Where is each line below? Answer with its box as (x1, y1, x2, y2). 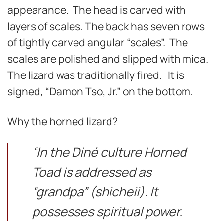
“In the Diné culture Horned (32, 144, 186, 161)
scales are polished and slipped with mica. (7, 51, 210, 66)
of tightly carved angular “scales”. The (7, 35, 188, 50)
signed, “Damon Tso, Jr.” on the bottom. (7, 84, 193, 99)
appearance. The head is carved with (7, 2, 186, 17)
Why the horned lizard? (7, 113, 118, 128)
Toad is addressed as (32, 163, 151, 181)
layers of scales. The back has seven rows (7, 19, 205, 34)
